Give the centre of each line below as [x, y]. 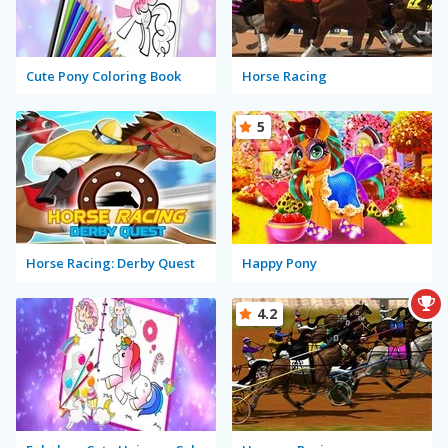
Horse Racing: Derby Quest [110, 262]
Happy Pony [279, 262]
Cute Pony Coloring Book [103, 75]
